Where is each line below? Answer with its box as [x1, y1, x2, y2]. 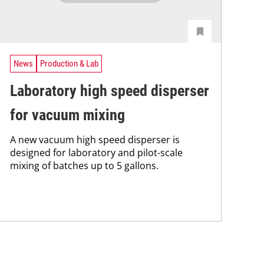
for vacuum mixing [10, 106, 125, 124]
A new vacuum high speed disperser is [10, 133, 180, 147]
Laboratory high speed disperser [10, 82, 209, 100]
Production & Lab [40, 58, 98, 69]
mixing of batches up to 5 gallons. [10, 159, 159, 173]
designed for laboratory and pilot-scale [10, 146, 183, 160]
